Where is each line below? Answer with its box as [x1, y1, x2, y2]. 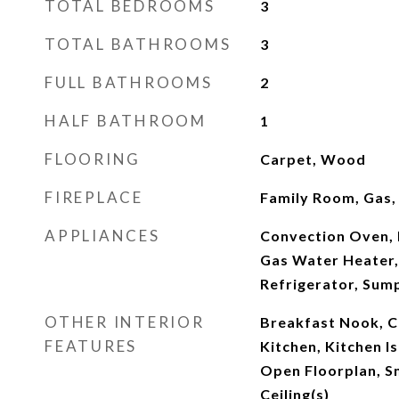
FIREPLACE [45, 188, 143, 207]
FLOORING [45, 150, 141, 168]
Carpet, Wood [259, 151, 366, 167]
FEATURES [45, 337, 137, 355]
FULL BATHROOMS [45, 73, 213, 92]
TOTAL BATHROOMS [45, 35, 232, 53]
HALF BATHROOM [45, 111, 207, 130]
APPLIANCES [45, 226, 160, 245]
